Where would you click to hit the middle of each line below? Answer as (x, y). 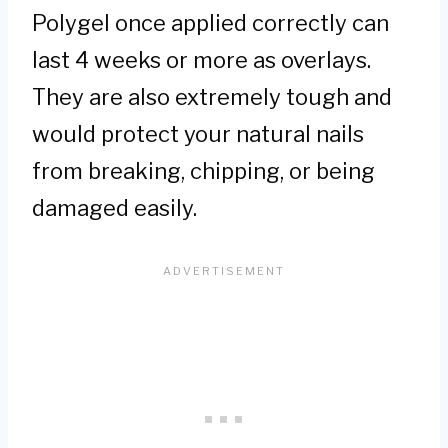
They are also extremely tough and (212, 97)
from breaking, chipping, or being (203, 171)
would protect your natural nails (198, 134)
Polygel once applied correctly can (210, 23)
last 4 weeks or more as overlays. (201, 60)
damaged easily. (114, 208)
